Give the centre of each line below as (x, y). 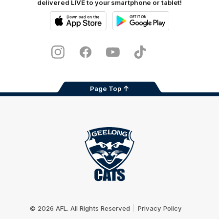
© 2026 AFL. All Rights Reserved (80, 208)
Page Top (106, 88)
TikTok (149, 55)
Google (122, 33)
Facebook (100, 55)
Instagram (73, 55)
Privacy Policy (160, 208)
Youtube (125, 55)
